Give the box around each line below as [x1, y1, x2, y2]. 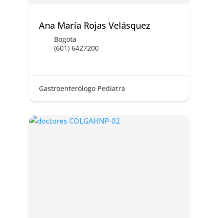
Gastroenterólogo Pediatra [38, 84, 125, 93]
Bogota [54, 35, 76, 44]
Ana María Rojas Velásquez [38, 19, 150, 32]
